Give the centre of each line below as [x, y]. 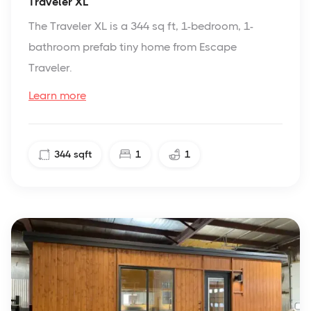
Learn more [57, 95]
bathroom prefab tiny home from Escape [133, 47]
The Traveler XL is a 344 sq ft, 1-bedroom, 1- [141, 26]
